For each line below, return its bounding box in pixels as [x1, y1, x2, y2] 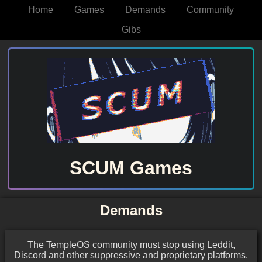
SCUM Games [70, 157, 192, 179]
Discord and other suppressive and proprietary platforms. [14, 250, 248, 261]
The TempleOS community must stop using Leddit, [27, 240, 235, 250]
